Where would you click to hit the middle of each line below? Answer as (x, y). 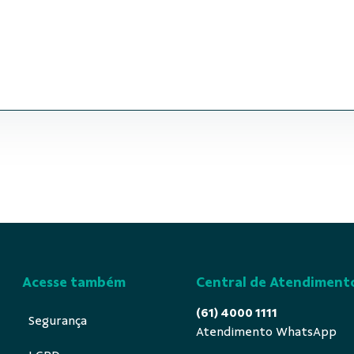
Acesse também (74, 282)
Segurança (58, 321)
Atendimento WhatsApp (266, 332)
